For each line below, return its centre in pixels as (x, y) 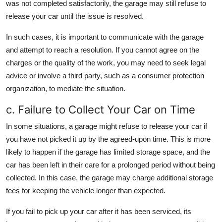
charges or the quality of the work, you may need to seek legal (106, 63)
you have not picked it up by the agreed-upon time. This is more (108, 139)
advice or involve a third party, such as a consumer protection (105, 76)
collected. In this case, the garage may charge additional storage (110, 178)
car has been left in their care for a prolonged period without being (111, 165)
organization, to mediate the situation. (66, 89)
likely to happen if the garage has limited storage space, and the (108, 152)
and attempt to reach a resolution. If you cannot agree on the (103, 50)
